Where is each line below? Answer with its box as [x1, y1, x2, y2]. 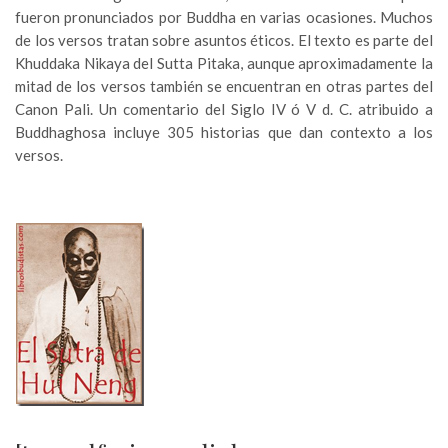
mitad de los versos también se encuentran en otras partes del [15, 77, 433, 96]
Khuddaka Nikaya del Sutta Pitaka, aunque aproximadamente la [15, 54, 433, 73]
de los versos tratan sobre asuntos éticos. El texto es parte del [15, 31, 433, 50]
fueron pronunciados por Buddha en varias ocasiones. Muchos [15, 8, 433, 27]
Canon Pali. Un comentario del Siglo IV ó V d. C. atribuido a [15, 100, 433, 119]
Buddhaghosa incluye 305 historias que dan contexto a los [15, 123, 433, 142]
